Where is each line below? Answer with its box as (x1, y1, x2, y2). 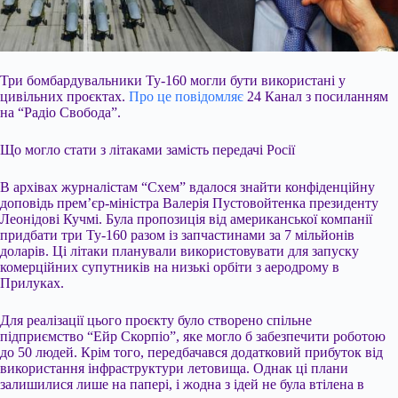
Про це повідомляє (129, 88, 243, 104)
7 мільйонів (284, 227, 354, 243)
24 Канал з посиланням (243, 88, 388, 104)
